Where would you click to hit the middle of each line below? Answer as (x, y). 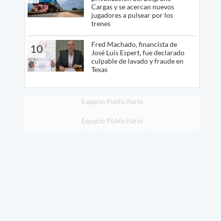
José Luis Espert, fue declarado (138, 53)
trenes (101, 24)
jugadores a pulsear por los (132, 15)
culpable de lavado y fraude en (137, 61)
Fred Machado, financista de (134, 44)
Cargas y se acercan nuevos (132, 7)
